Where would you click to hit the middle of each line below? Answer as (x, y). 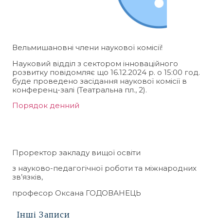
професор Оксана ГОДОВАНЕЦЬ (77, 193)
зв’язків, (27, 177)
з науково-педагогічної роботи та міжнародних (104, 168)
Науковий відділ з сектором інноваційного (95, 63)
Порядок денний (46, 105)
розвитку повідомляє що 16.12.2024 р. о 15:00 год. (106, 72)
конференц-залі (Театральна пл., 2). (80, 90)
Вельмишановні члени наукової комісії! (87, 48)
